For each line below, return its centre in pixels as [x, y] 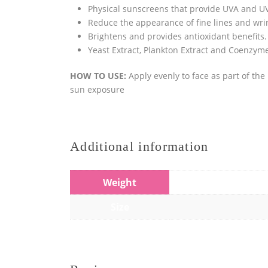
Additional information [139, 146]
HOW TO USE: [99, 76]
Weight [120, 182]
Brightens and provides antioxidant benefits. [177, 36]
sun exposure [97, 89]
